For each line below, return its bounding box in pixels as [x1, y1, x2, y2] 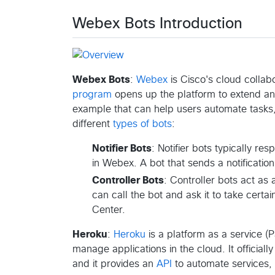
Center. [92, 204, 125, 215]
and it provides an [72, 258, 157, 269]
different [72, 118, 113, 129]
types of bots [113, 118, 172, 129]
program [72, 89, 112, 99]
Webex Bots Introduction [72, 16, 242, 31]
